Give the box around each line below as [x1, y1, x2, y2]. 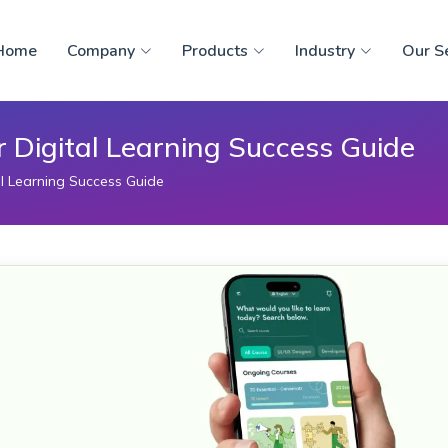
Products [182, 39, 248, 62]
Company [67, 39, 135, 62]
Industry [295, 39, 355, 62]
